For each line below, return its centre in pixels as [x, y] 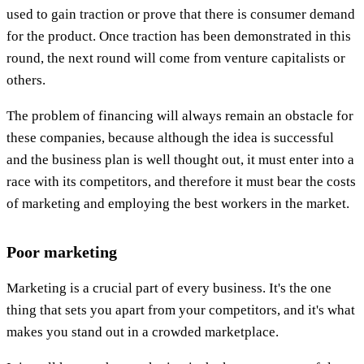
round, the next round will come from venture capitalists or [176, 58]
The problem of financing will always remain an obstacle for [180, 115]
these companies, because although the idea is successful [170, 137]
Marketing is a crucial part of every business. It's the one [169, 288]
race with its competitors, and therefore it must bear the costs [181, 181]
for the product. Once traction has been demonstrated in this [179, 36]
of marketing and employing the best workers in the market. [178, 203]
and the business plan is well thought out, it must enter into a [180, 159]
